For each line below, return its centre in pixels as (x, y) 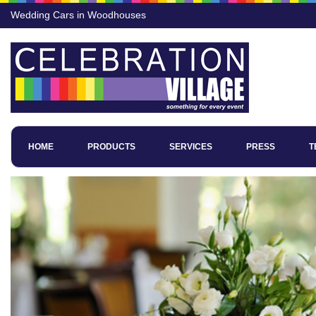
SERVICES (191, 147)
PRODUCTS (111, 147)
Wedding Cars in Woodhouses (78, 15)
